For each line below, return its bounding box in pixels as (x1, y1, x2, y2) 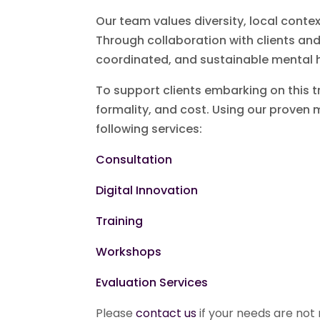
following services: (96, 120, 203, 137)
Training (96, 212, 144, 229)
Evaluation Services (96, 274, 209, 291)
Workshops (96, 243, 162, 260)
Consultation (96, 151, 173, 168)
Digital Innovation (96, 181, 199, 199)
